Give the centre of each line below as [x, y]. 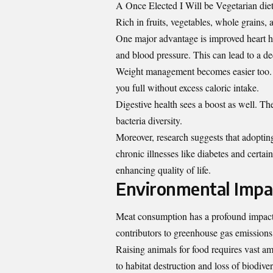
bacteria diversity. [149, 120]
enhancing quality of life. [163, 169]
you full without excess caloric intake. [187, 87]
